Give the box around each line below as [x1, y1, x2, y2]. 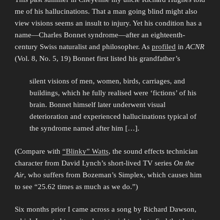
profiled [152, 42, 176, 51]
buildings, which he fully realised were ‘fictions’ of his [29, 89, 196, 97]
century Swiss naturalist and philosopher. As [15, 42, 152, 51]
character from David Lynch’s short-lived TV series [15, 159, 174, 167]
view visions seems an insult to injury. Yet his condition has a [15, 19, 202, 27]
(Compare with [15, 147, 62, 155]
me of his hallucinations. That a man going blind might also [15, 7, 197, 15]
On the [174, 159, 194, 167]
